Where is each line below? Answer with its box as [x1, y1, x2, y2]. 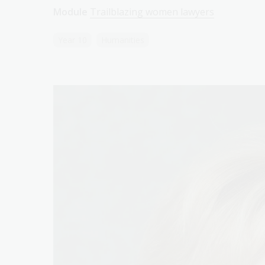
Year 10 [58, 34, 87, 46]
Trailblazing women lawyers [90, 5, 214, 18]
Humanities [101, 34, 144, 46]
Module [53, 5, 88, 18]
